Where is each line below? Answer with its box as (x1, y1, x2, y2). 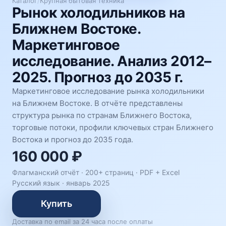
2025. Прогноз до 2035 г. (12, 69, 183, 86)
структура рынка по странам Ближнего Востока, (12, 110, 192, 120)
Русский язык (12, 179, 60, 187)
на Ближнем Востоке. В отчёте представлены (12, 98, 183, 108)
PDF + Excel (140, 168, 180, 177)
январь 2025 (66, 179, 110, 187)
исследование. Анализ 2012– (12, 52, 211, 70)
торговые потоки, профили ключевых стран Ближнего (12, 123, 213, 132)
